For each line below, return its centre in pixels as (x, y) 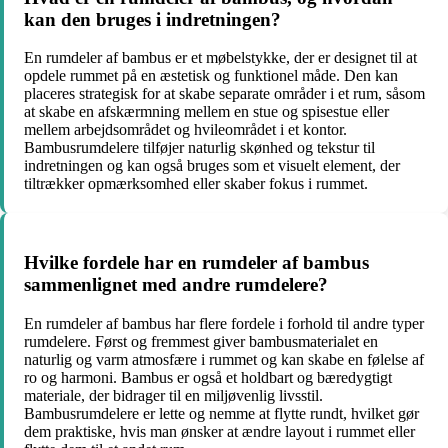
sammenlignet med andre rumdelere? (176, 285)
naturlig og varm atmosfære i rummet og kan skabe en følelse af (224, 359)
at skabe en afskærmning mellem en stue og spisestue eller (206, 112)
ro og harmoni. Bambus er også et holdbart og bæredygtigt (208, 377)
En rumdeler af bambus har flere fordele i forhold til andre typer (224, 323)
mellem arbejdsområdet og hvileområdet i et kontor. (185, 130)
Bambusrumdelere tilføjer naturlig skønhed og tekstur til (199, 148)
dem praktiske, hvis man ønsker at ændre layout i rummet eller (219, 431)
